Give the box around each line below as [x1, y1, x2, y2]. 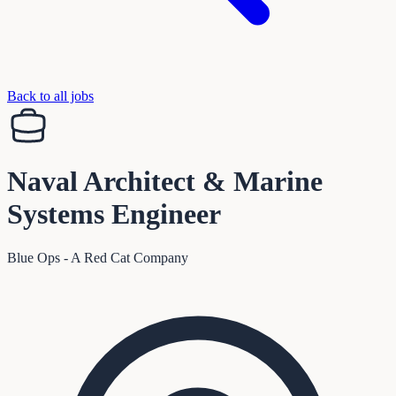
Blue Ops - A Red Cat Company [7, 249, 188, 265]
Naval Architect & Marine [7, 165, 323, 198]
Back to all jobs [7, 88, 94, 103]
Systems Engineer [7, 198, 221, 231]
